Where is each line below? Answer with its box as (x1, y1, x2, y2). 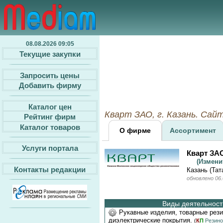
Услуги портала (21, 143, 78, 152)
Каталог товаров (19, 122, 80, 131)
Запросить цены (20, 71, 80, 80)
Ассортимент (169, 126, 216, 134)
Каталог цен (28, 102, 72, 111)
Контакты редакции (14, 165, 86, 174)
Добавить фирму (18, 81, 81, 90)
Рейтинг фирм (24, 112, 76, 121)
